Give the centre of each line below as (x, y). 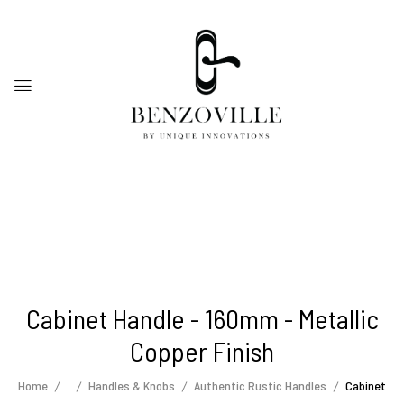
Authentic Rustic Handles (260, 385)
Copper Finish (202, 351)
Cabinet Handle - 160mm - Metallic (202, 319)
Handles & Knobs (132, 385)
